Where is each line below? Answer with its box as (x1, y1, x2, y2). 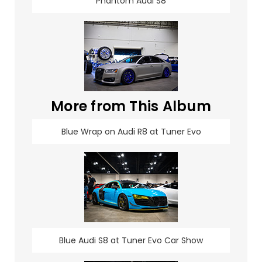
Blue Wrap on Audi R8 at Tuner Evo (61, 126, 201, 138)
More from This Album (51, 96, 211, 116)
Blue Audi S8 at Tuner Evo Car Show (59, 235, 203, 247)
